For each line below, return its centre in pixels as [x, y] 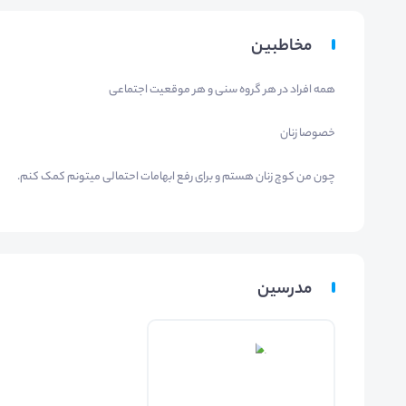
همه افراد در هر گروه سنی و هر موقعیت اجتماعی [222, 91]
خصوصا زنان [308, 134]
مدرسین [285, 290]
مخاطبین [281, 48]
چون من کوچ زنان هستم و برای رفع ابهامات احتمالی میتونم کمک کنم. [176, 178]
